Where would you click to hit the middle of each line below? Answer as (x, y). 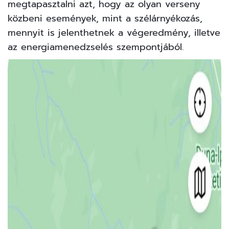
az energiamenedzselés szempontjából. (96, 47)
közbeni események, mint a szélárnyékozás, (105, 19)
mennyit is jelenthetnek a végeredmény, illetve (114, 33)
